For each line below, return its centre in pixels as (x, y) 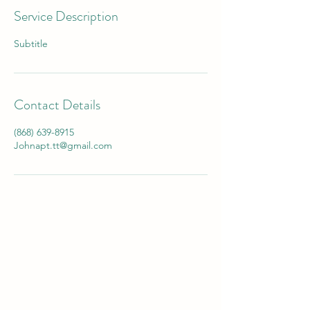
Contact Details (57, 105)
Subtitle (31, 44)
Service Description (66, 16)
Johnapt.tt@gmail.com (63, 145)
